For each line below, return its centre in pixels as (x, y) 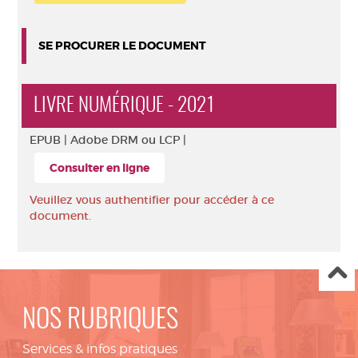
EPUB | (50, 140)
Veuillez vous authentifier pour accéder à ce (152, 200)
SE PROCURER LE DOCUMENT (122, 46)
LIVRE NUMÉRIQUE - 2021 (124, 106)
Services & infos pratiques (100, 349)
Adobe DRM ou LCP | (128, 140)
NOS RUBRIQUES (100, 321)
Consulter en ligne (99, 168)
